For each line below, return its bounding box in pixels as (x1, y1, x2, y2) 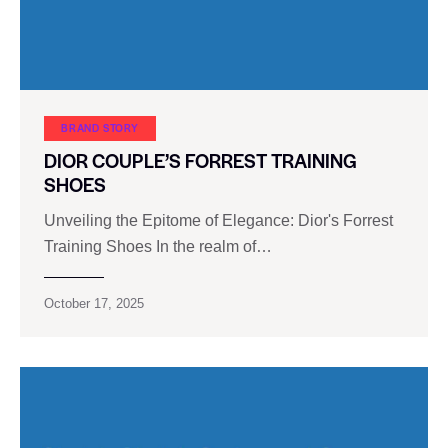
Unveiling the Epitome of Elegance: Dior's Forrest (44, 212, 393, 230)
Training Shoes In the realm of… (44, 238, 272, 256)
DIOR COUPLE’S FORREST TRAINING (44, 146, 357, 174)
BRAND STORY (61, 119, 139, 135)
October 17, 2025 (44, 296, 144, 312)
